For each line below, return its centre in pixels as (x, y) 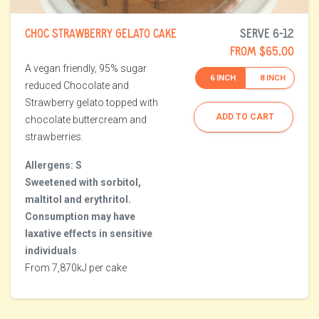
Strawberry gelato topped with (91, 103)
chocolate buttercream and (86, 120)
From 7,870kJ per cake (76, 268)
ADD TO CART (245, 117)
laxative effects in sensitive (89, 234)
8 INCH (273, 78)
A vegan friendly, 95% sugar (86, 69)
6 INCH (223, 78)
